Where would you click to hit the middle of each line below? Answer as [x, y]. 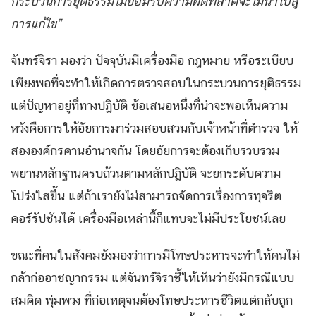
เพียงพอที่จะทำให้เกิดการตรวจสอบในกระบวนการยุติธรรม [156, 83]
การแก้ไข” [37, 24]
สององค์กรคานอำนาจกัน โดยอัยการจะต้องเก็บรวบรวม [145, 151]
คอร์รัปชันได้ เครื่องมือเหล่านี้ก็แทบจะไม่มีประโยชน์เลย [148, 219]
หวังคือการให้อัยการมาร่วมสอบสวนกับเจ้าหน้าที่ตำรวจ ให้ [154, 128]
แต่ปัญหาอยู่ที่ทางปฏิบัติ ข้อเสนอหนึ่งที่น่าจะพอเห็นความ [149, 106]
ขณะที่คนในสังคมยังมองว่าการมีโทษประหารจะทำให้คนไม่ [155, 255]
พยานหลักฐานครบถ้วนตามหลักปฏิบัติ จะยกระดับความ [146, 174]
